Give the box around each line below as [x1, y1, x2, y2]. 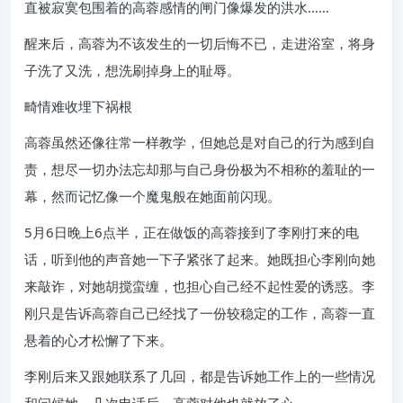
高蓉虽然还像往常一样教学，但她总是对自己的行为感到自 [24, 133, 375, 151]
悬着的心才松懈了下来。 [24, 331, 173, 349]
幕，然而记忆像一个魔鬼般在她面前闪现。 [24, 187, 281, 205]
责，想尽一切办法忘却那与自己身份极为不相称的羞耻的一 [24, 160, 375, 178]
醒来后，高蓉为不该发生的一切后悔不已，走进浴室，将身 [24, 34, 375, 52]
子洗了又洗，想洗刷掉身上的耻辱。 [24, 61, 240, 79]
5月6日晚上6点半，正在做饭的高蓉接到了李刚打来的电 [24, 223, 359, 241]
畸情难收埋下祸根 [24, 97, 132, 115]
